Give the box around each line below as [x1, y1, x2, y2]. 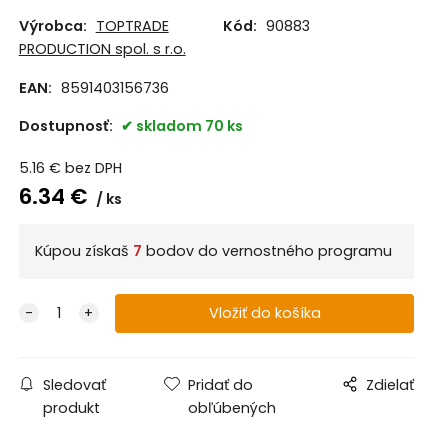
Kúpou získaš [34, 240, 133, 261]
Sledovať [42, 374, 106, 395]
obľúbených [188, 397, 277, 418]
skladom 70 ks [135, 115, 243, 136]
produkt [42, 397, 100, 418]
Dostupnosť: [18, 115, 116, 136]
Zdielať [366, 374, 415, 395]
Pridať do [188, 374, 254, 395]
